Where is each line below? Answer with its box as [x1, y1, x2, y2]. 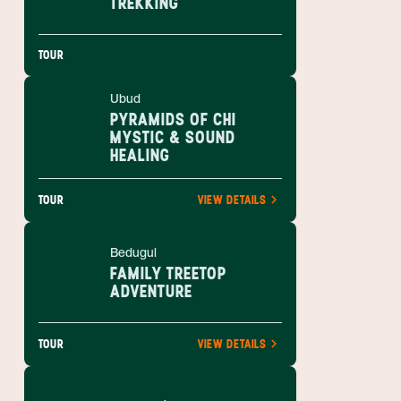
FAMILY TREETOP [110, 262, 226, 284]
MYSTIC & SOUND [110, 126, 235, 148]
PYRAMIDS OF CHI [110, 108, 236, 130]
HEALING [110, 144, 170, 166]
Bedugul [110, 245, 157, 260]
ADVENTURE [110, 280, 192, 302]
